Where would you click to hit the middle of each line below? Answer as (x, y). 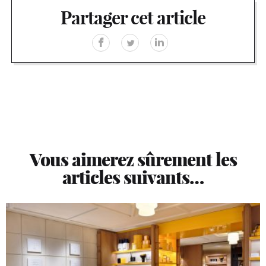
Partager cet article (133, 18)
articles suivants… (133, 177)
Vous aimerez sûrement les (133, 159)
